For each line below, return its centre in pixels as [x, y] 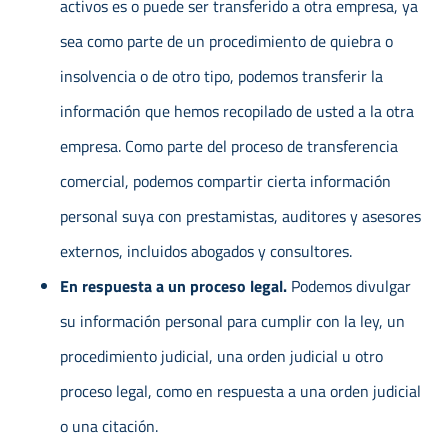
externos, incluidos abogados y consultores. [206, 250]
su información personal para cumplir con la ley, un [232, 320]
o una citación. [109, 425]
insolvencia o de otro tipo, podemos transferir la [221, 75]
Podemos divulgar [351, 285]
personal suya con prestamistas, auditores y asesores [240, 215]
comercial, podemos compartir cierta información [225, 180]
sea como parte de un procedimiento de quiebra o [226, 40]
